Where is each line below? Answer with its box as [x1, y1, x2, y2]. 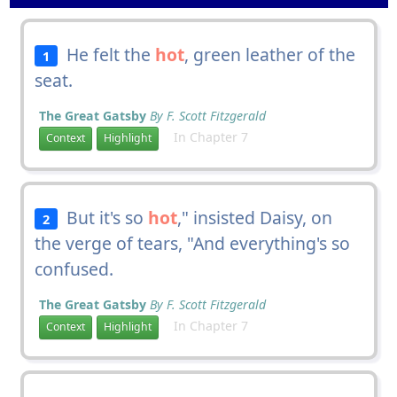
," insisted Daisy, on [177, 205, 333, 230]
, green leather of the [184, 42, 356, 66]
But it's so [58, 205, 149, 230]
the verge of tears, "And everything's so [34, 230, 350, 255]
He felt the [58, 42, 156, 66]
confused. [34, 256, 113, 281]
